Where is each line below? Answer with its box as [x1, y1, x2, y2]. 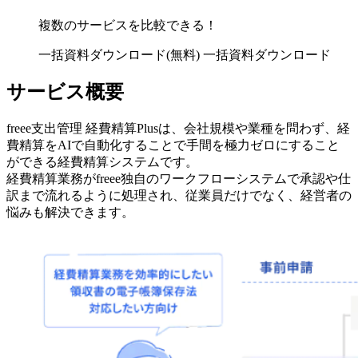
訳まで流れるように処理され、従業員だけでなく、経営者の [6, 189, 352, 203]
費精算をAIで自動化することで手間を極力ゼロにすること [6, 138, 340, 153]
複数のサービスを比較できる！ [38, 18, 217, 32]
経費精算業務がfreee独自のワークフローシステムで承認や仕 [6, 172, 351, 186]
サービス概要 [6, 82, 124, 103]
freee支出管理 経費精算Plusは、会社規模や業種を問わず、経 [6, 121, 350, 136]
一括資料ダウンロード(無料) [38, 47, 203, 62]
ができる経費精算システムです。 [6, 155, 198, 169]
